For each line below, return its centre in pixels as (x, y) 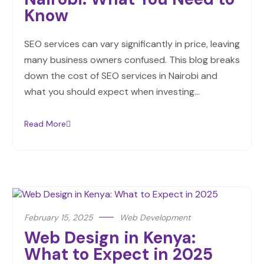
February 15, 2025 (59, 217)
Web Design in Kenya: (110, 237)
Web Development (155, 217)
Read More (45, 124)
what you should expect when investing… (112, 92)
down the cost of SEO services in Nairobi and (121, 76)
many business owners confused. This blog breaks (132, 60)
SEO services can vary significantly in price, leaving (132, 44)
